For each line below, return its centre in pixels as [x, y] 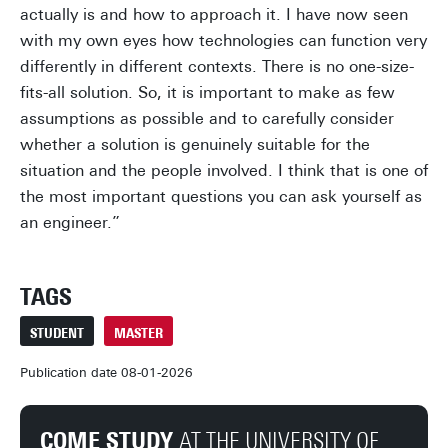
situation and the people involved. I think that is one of [224, 171]
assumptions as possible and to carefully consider [207, 119]
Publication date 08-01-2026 [106, 373]
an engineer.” [70, 223]
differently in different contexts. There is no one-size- [217, 67]
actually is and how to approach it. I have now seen [214, 15]
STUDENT [57, 333]
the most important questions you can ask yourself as [221, 197]
